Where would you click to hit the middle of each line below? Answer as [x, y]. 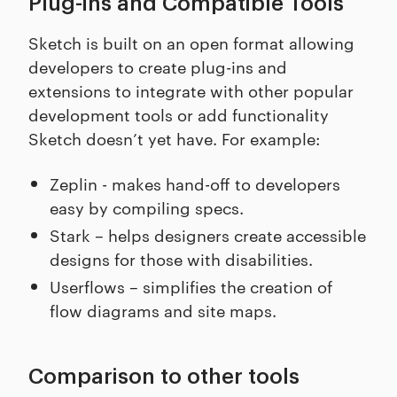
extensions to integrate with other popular [191, 90]
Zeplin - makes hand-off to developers [195, 183]
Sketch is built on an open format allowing [191, 43]
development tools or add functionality [179, 114]
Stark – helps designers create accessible [208, 235]
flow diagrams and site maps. [163, 310]
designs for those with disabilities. [181, 259]
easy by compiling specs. [147, 207]
